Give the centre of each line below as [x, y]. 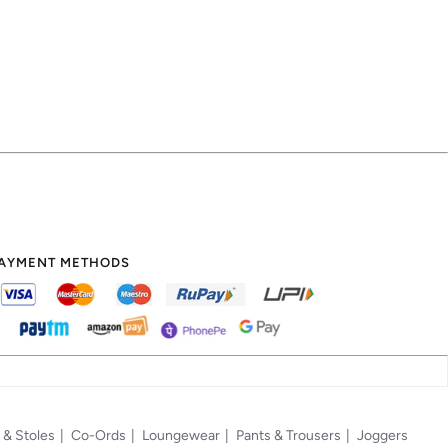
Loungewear [181, 435]
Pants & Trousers [288, 435]
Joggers [382, 435]
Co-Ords [98, 435]
